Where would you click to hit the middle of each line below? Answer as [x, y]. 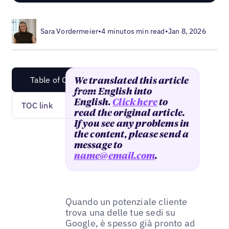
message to [98, 145]
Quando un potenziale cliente [126, 201]
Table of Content [61, 79]
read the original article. [130, 113]
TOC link [37, 105]
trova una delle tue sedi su [120, 212]
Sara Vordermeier [70, 31]
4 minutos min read [133, 31]
